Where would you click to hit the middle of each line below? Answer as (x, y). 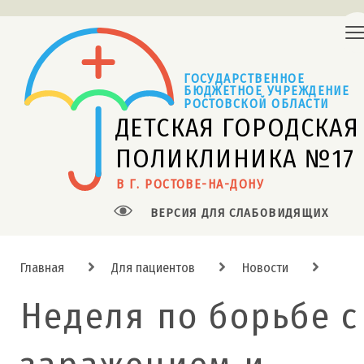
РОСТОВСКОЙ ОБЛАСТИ (256, 103)
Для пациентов (153, 267)
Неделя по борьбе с (190, 316)
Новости (265, 267)
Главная (42, 267)
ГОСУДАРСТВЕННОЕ (244, 78)
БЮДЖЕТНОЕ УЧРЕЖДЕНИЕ (269, 91)
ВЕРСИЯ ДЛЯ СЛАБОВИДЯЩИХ (240, 212)
